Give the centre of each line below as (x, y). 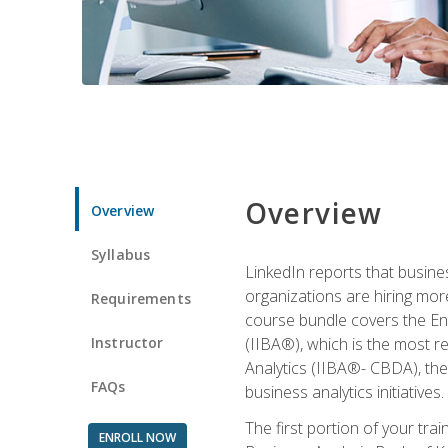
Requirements (141, 298)
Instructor (127, 342)
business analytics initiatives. (344, 391)
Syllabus (121, 254)
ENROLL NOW (137, 437)
